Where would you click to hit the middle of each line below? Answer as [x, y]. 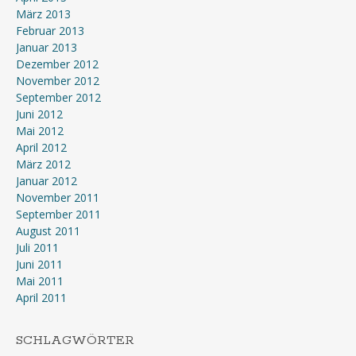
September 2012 [58, 97]
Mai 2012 [40, 131]
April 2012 [41, 147]
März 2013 [43, 14]
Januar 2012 [46, 181]
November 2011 [58, 197]
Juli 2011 [37, 248]
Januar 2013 [46, 47]
